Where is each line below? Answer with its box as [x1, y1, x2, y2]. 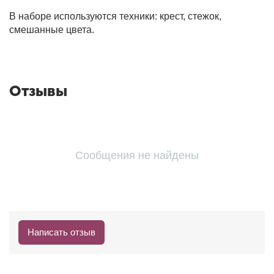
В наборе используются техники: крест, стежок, [9, 11, 221, 21]
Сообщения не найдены [75, 149, 199, 161]
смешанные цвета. [9, 24, 94, 35]
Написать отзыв [28, 227, 95, 237]
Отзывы [9, 82, 67, 100]
